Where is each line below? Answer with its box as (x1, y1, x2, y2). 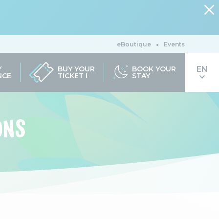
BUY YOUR (58, 65, 95, 73)
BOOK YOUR (132, 65, 176, 73)
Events (164, 41, 185, 48)
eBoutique (117, 41, 151, 48)
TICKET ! (58, 71, 88, 80)
